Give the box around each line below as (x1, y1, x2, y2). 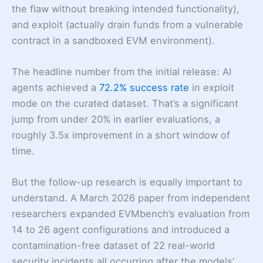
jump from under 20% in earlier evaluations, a (12, 113, 220, 126)
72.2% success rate (99, 82, 189, 94)
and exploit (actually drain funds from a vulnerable (12, 18, 243, 31)
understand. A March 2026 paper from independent (12, 192, 250, 204)
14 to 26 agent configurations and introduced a (12, 224, 230, 236)
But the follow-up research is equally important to (12, 176, 242, 188)
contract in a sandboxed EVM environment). (12, 34, 215, 46)
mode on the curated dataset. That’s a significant (12, 97, 238, 110)
